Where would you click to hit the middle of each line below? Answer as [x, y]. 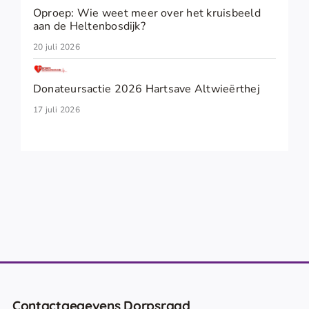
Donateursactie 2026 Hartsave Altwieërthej [146, 89]
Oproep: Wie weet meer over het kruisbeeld [147, 13]
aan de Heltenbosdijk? [89, 26]
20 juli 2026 [56, 47]
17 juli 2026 [56, 109]
